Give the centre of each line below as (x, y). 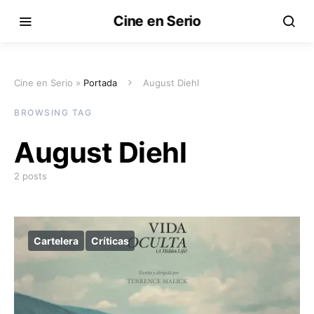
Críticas (110, 241)
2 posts (30, 176)
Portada (100, 83)
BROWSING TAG (53, 112)
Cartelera (56, 241)
